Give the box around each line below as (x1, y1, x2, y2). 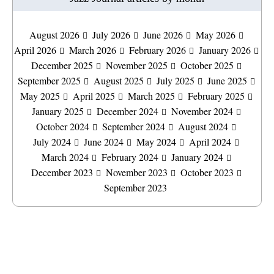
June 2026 (143, 28, 183, 42)
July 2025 (156, 74, 194, 87)
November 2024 (171, 105, 233, 118)
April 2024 (189, 135, 231, 149)
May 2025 (20, 89, 60, 103)
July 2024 (33, 135, 71, 149)
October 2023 (180, 166, 234, 179)
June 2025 (207, 74, 247, 87)
